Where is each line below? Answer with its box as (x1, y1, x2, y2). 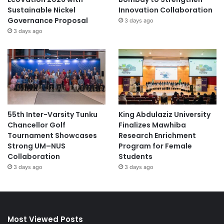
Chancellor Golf (7, 119, 65, 130)
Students (118, 151, 152, 161)
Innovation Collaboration (118, 4, 212, 15)
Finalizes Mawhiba (118, 119, 186, 130)
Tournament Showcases (7, 130, 97, 140)
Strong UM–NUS (7, 140, 65, 151)
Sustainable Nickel (7, 4, 75, 15)
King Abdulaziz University (118, 109, 210, 119)
